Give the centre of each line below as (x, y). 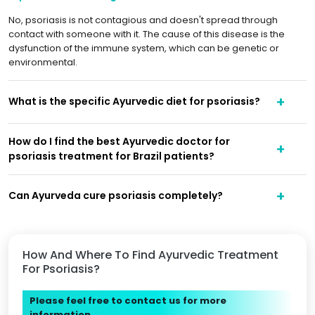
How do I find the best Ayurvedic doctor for (119, 141)
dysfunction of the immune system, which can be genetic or (144, 48)
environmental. (43, 62)
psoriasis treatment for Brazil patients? (111, 156)
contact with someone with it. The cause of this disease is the (147, 34)
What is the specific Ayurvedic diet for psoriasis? (134, 102)
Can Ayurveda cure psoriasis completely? (116, 196)
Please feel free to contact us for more (128, 300)
